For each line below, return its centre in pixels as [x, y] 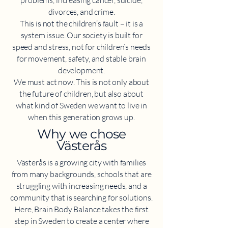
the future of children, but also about [81, 94]
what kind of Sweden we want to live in [81, 106]
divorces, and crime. [81, 12]
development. [81, 70]
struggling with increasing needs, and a [81, 186]
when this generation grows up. [81, 117]
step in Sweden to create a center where [81, 221]
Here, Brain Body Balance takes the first [81, 209]
